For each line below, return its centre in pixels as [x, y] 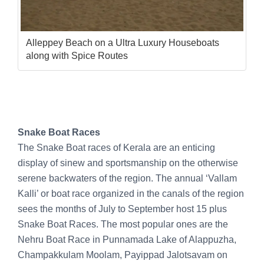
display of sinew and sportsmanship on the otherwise [128, 163]
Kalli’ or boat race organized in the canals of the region [131, 193]
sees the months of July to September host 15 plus [122, 209]
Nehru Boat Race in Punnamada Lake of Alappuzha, [127, 239]
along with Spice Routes [77, 55]
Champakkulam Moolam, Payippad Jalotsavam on [123, 255]
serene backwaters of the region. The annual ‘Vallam [127, 178]
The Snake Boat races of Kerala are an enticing [116, 147]
